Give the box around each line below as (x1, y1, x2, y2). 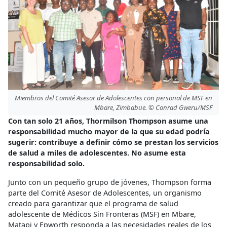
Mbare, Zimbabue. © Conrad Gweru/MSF (94, 102, 212, 112)
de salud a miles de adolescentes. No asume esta (8, 148, 186, 158)
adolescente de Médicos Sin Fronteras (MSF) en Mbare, (8, 209, 196, 219)
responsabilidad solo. (8, 159, 85, 169)
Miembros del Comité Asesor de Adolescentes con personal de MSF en (15, 93, 212, 102)
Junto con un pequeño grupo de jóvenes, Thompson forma (8, 177, 211, 187)
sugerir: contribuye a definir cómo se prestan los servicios (8, 137, 218, 147)
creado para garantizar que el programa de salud (8, 199, 178, 209)
